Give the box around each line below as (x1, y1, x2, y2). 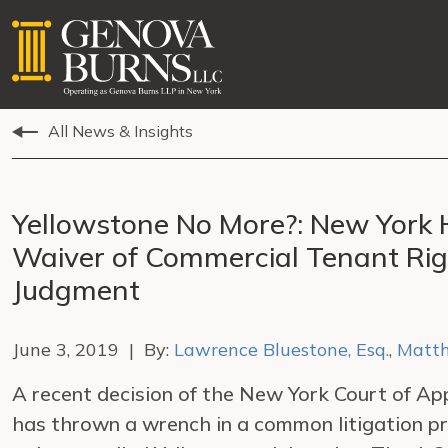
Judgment (12, 272, 140, 307)
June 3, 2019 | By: (12, 338, 174, 361)
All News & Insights (48, 121, 193, 141)
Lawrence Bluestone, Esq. (174, 338, 389, 361)
